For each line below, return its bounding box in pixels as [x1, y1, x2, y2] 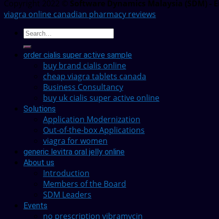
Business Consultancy [43, 82, 123, 93]
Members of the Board [43, 178, 126, 190]
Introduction [43, 168, 89, 179]
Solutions [23, 104, 56, 114]
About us [23, 158, 54, 168]
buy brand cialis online [43, 60, 126, 71]
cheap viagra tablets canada [43, 71, 146, 82]
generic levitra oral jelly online [23, 147, 125, 157]
